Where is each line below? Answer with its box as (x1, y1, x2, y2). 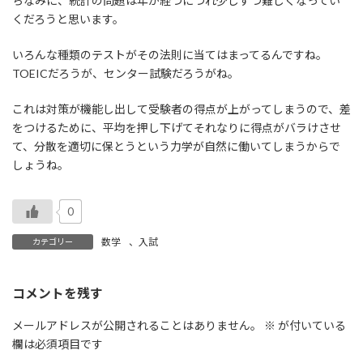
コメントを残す (12, 284, 103, 301)
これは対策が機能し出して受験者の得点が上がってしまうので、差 (12, 102, 351, 117)
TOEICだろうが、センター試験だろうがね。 (12, 66, 239, 81)
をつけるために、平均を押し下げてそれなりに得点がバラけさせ (12, 121, 341, 135)
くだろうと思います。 (12, 12, 124, 27)
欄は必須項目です (12, 336, 103, 351)
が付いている (275, 318, 346, 332)
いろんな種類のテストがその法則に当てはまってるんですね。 (12, 48, 327, 62)
